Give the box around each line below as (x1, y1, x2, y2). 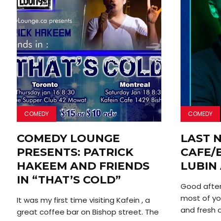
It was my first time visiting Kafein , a (16, 195, 150, 206)
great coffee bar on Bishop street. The (16, 207, 159, 218)
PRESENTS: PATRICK (16, 146, 133, 159)
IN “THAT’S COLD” (16, 173, 121, 187)
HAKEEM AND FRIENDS (16, 159, 149, 173)
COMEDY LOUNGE (16, 132, 120, 146)
